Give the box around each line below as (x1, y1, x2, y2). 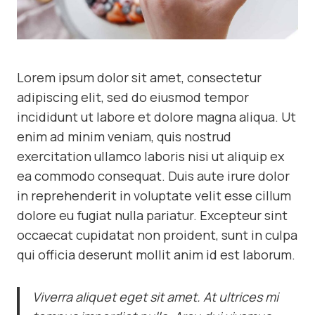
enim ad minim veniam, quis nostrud (17, 128, 231, 146)
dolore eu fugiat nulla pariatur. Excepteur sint (17, 207, 288, 224)
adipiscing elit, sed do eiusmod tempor (17, 89, 249, 106)
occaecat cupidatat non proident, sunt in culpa (17, 226, 297, 244)
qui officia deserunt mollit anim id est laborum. (17, 246, 295, 264)
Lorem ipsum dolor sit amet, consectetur (17, 69, 262, 86)
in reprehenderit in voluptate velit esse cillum (17, 187, 291, 205)
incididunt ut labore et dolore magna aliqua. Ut (17, 108, 296, 126)
